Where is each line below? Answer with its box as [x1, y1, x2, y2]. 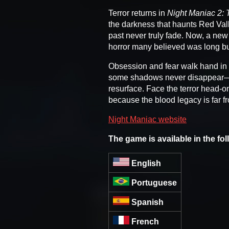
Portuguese [131, 178, 177, 187]
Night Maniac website [108, 114, 187, 124]
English [131, 158, 161, 168]
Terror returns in [108, 8, 167, 17]
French [131, 217, 159, 226]
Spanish [131, 197, 164, 207]
